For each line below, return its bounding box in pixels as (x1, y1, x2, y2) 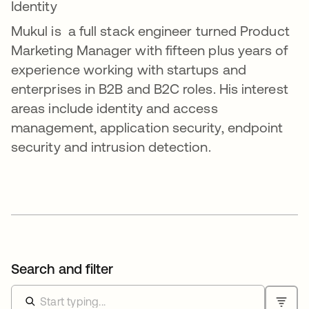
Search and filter (11, 261, 114, 277)
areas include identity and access (11, 100, 218, 117)
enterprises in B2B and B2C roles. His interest (11, 81, 288, 97)
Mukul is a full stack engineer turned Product (11, 23, 290, 39)
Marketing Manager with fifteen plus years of (11, 42, 288, 59)
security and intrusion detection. (11, 139, 211, 155)
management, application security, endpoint (11, 119, 283, 136)
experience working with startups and (11, 61, 246, 78)
